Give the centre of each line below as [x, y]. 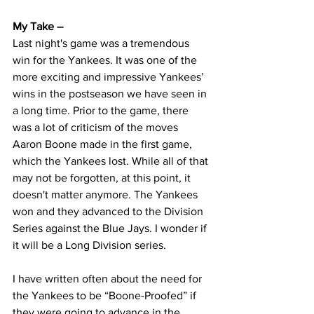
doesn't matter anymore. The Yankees [107, 194]
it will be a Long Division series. [89, 245]
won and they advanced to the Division [109, 211]
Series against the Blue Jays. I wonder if [111, 228]
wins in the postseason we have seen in [111, 94]
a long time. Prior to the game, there [102, 110]
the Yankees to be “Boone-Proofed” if [106, 295]
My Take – [39, 26]
